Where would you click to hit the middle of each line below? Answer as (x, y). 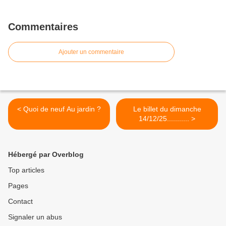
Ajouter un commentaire (91, 52)
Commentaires (43, 27)
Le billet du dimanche (167, 109)
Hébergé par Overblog (46, 155)
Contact (20, 202)
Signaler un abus (35, 217)
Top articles (26, 170)
